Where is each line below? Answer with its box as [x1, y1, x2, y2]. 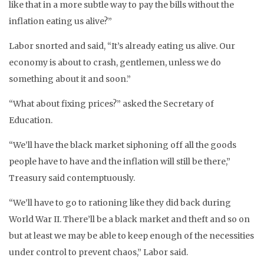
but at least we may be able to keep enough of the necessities [9, 230, 254, 241]
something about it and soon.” [9, 74, 131, 84]
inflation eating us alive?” [9, 16, 112, 27]
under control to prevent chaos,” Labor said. [9, 247, 188, 258]
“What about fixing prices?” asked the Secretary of [9, 98, 214, 109]
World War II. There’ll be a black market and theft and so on [9, 214, 250, 225]
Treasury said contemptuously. [9, 173, 135, 183]
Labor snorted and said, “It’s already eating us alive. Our [9, 41, 235, 51]
